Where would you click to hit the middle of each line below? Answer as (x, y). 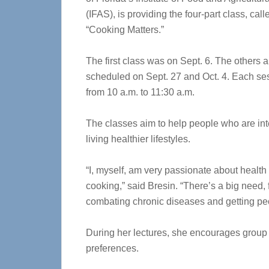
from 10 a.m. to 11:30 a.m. (140, 92)
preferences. (112, 248)
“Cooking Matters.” (125, 30)
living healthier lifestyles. (138, 139)
